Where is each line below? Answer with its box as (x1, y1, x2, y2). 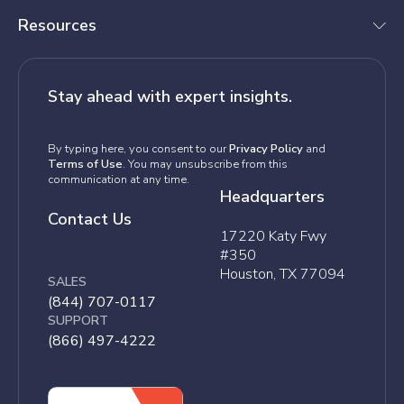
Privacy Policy (229, 141, 303, 158)
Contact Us (48, 208, 132, 231)
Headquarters (220, 186, 325, 208)
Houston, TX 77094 (220, 264, 345, 285)
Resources (18, 14, 96, 37)
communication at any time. (48, 171, 189, 188)
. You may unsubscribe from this (123, 156, 288, 173)
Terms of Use (48, 156, 123, 173)
